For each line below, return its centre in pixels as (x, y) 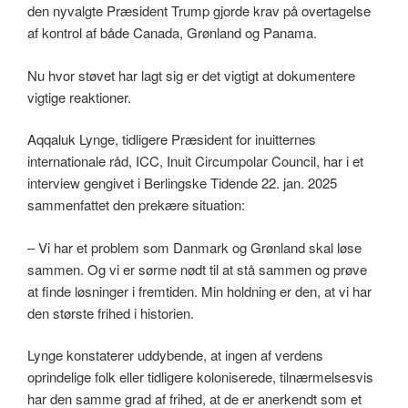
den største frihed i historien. (111, 312)
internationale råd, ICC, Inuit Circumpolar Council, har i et (195, 161)
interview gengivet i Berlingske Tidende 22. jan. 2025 (182, 183)
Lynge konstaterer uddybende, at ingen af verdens (175, 355)
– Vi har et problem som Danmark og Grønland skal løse (194, 247)
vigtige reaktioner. (79, 97)
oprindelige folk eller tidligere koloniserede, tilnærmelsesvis (200, 377)
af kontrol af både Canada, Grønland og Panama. (172, 32)
